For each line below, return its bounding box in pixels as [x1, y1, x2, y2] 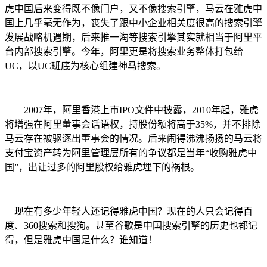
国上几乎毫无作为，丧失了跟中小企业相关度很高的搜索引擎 [5, 17, 262, 28]
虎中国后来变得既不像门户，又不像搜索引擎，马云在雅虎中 [5, 3, 262, 14]
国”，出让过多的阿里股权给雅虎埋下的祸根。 [5, 162, 200, 172]
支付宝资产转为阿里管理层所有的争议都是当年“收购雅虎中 [5, 147, 257, 158]
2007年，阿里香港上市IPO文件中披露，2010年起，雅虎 [5, 104, 259, 115]
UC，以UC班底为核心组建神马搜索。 [5, 60, 166, 71]
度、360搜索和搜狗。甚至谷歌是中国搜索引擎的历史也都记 [5, 220, 257, 231]
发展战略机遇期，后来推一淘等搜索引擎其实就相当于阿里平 [5, 32, 262, 42]
